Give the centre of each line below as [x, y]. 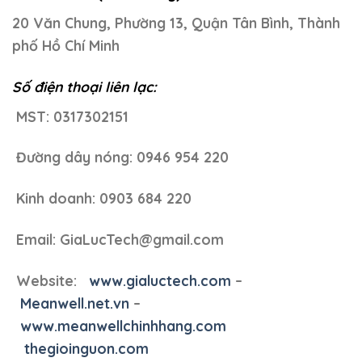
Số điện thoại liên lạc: [84, 86]
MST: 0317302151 [70, 116]
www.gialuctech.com [160, 281]
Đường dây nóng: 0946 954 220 [120, 157]
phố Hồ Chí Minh [66, 45]
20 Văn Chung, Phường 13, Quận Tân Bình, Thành [176, 22]
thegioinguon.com [84, 349]
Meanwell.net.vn [75, 303]
